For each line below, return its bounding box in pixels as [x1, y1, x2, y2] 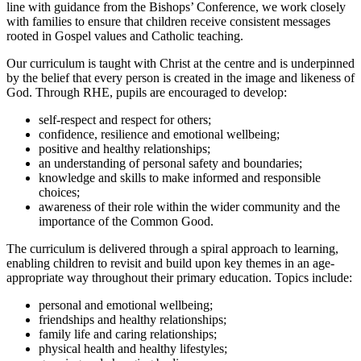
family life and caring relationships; [39, 327, 217, 342]
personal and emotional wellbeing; [39, 298, 213, 313]
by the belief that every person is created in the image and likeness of [6, 71, 355, 85]
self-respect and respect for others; [39, 113, 211, 127]
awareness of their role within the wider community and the [39, 200, 340, 214]
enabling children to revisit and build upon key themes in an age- [6, 256, 334, 271]
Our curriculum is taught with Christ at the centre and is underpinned [6, 56, 355, 71]
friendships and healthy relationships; [39, 313, 226, 327]
